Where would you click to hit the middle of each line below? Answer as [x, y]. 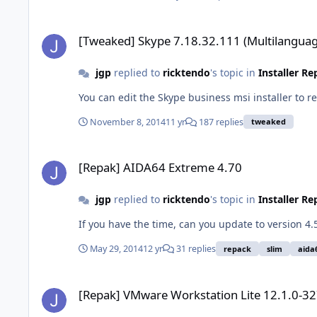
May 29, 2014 [116, 249]
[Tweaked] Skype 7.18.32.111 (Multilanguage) [136, 25]
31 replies [195, 249]
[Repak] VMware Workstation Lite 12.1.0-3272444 [144, 279]
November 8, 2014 [128, 122]
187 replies [220, 122]
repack [237, 248]
